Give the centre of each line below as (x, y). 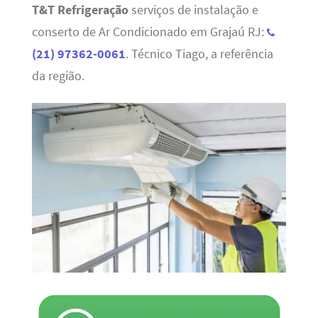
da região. (58, 76)
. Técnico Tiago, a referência (199, 54)
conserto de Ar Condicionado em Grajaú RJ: (149, 32)
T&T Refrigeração (80, 10)
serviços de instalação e (193, 10)
